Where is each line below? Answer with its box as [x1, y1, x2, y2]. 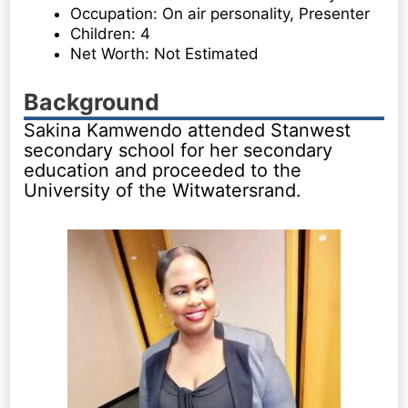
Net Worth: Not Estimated [70, 45, 260, 64]
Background [24, 87, 160, 116]
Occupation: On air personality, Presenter [70, 5, 371, 24]
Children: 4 [70, 25, 151, 44]
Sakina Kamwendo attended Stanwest [24, 118, 352, 141]
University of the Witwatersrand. [24, 178, 302, 201]
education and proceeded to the [24, 158, 302, 181]
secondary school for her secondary [24, 138, 333, 161]
